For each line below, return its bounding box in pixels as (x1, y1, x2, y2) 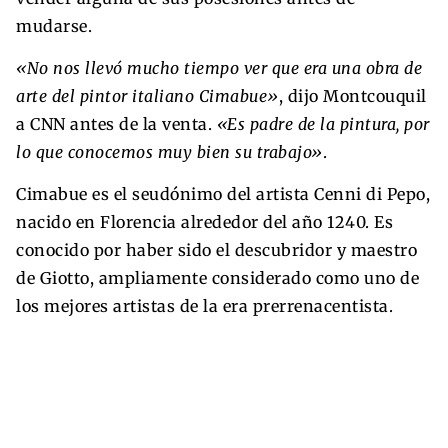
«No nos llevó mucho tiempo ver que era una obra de (16, 57, 422, 78)
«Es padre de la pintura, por (212, 113, 430, 134)
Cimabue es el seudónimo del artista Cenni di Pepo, (16, 183, 430, 204)
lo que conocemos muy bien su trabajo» (16, 141, 323, 162)
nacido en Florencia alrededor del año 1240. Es (16, 211, 393, 232)
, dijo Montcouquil (278, 85, 427, 106)
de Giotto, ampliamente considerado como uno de (16, 267, 419, 288)
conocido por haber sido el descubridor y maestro (16, 239, 417, 260)
